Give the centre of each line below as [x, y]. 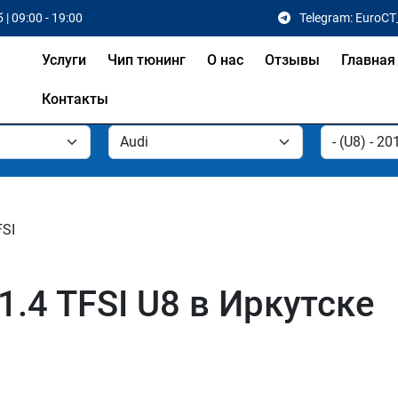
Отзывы [293, 60]
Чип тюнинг [147, 60]
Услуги [64, 60]
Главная [369, 60]
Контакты [76, 99]
